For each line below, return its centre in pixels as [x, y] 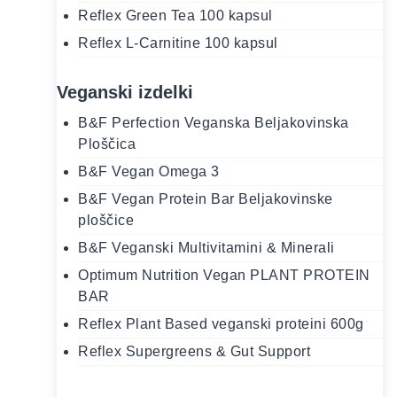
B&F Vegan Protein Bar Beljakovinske [206, 199]
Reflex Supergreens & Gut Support [194, 352]
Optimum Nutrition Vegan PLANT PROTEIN [224, 276]
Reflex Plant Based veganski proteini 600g [221, 324]
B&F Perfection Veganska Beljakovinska [214, 123]
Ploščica [107, 144]
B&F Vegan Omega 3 [149, 172]
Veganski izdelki [125, 93]
